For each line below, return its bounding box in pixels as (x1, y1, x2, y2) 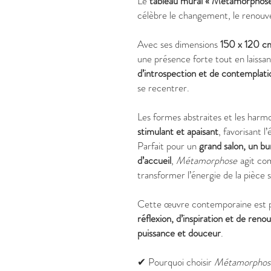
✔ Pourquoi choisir (137, 255, 214, 269)
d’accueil (137, 153, 171, 168)
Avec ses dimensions (137, 37, 220, 51)
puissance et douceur (137, 226, 221, 240)
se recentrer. (137, 80, 189, 95)
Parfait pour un (137, 139, 199, 153)
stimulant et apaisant (137, 124, 218, 139)
